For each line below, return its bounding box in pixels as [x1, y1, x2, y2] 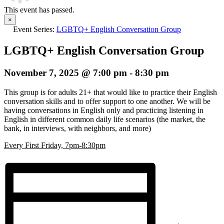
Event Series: [13, 25, 56, 33]
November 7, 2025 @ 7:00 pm [4, 67, 127, 78]
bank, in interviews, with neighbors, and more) [4, 123, 153, 132]
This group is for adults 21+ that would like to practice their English [4, 87, 217, 96]
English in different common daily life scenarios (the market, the [4, 114, 205, 123]
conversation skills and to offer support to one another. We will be [4, 96, 210, 105]
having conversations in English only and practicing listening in [4, 105, 203, 114]
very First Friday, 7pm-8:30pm [9, 140, 105, 149]
